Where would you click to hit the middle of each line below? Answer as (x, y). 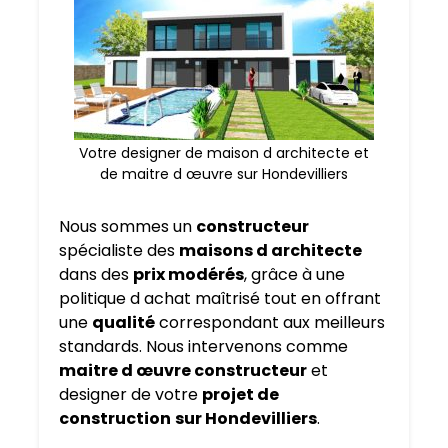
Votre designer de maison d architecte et (224, 153)
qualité (123, 323)
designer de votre (130, 395)
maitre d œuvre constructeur (183, 371)
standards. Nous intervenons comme (203, 347)
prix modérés (188, 275)
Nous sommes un (127, 227)
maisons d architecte (270, 251)
